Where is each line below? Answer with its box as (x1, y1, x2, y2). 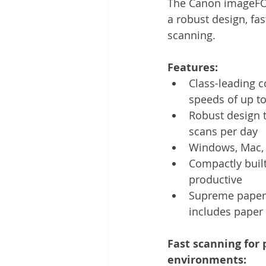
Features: (167, 59, 221, 75)
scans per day (189, 123, 258, 138)
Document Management (132, 47, 228, 59)
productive (189, 172, 242, 186)
